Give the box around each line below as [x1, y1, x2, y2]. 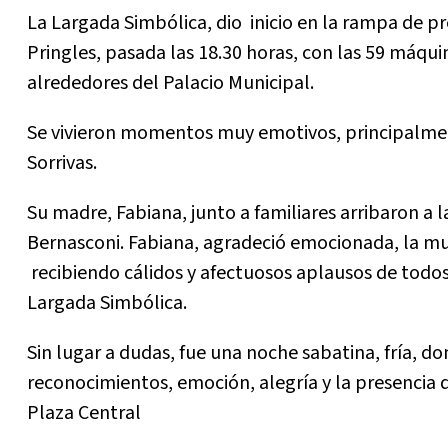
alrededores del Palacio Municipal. [27, 69, 314, 98]
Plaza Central [27, 399, 141, 428]
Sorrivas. [27, 149, 97, 178]
